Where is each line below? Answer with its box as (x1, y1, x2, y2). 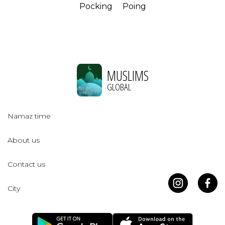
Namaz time (8, 111, 51, 121)
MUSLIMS (106, 66, 149, 85)
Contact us (8, 160, 45, 169)
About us (8, 136, 40, 145)
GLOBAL (106, 80, 131, 93)
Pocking (79, 2, 113, 12)
